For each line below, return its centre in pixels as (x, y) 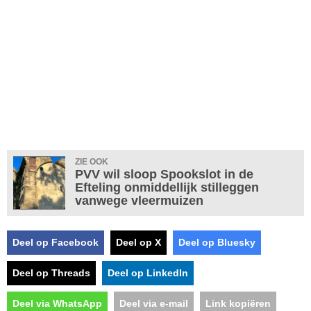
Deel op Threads (51, 273)
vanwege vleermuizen (139, 201)
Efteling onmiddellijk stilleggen (167, 187)
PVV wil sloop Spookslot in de (164, 174)
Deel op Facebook (56, 242)
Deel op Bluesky (217, 242)
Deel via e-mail (154, 303)
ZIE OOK (92, 162)
